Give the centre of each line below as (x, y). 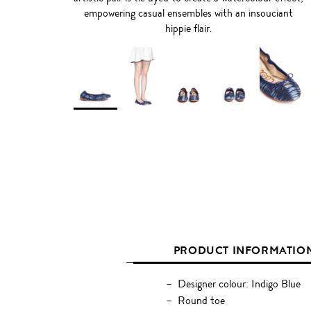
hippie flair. (188, 28)
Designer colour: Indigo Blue (239, 284)
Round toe (201, 301)
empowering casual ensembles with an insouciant (189, 13)
